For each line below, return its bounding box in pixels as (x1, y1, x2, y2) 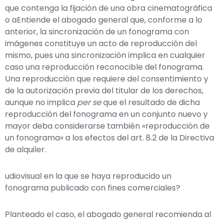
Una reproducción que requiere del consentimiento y (5, 73, 208, 84)
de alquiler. (5, 143, 46, 155)
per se (77, 96, 101, 108)
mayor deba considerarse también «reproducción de (5, 120, 210, 132)
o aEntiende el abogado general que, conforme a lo (5, 14, 202, 26)
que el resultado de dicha (101, 96, 200, 108)
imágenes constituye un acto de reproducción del (5, 37, 197, 49)
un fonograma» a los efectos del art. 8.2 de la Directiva (5, 132, 214, 143)
